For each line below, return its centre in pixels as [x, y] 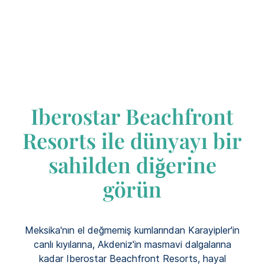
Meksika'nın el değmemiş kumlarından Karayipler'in [132, 230]
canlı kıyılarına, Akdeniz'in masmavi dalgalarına [132, 244]
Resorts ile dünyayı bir [132, 140]
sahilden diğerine [132, 164]
